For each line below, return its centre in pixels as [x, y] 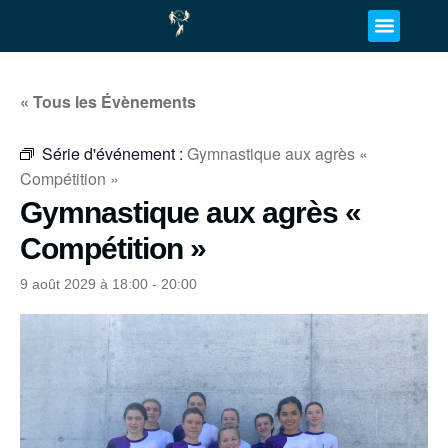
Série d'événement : [114, 153]
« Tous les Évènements [108, 101]
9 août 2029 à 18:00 [84, 283]
